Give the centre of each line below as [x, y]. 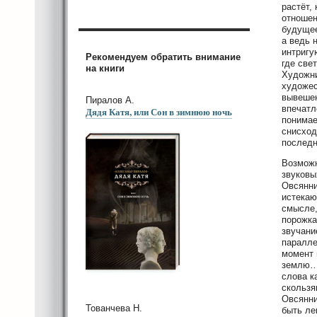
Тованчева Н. [114, 309]
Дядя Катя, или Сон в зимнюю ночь [159, 111]
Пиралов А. [110, 100]
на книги [105, 68]
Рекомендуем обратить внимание [163, 57]
